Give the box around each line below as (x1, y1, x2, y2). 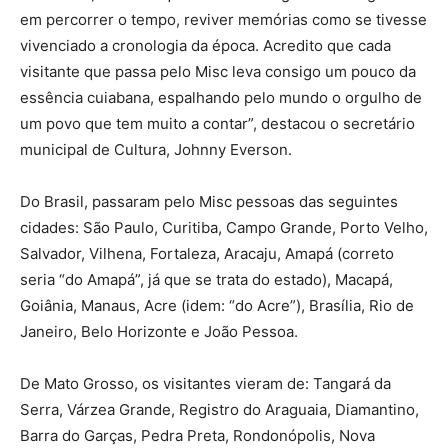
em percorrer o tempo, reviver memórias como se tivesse (20, 10, 427, 30)
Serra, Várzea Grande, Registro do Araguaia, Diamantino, (20, 400, 419, 420)
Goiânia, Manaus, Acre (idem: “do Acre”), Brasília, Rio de (20, 296, 414, 316)
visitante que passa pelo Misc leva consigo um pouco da (20, 62, 416, 82)
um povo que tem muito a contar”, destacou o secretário (20, 114, 415, 134)
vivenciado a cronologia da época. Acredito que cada (20, 36, 391, 56)
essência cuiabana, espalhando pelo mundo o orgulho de (20, 88, 422, 108)
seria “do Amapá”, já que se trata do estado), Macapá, (20, 270, 393, 290)
